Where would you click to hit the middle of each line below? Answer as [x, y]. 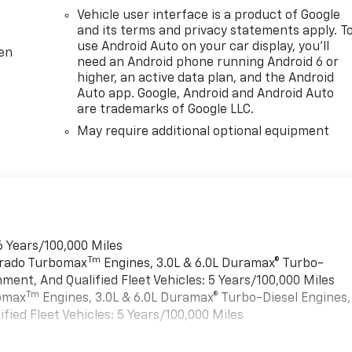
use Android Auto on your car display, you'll [203, 47]
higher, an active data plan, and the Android [206, 78]
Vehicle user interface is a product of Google [209, 15]
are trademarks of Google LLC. [166, 110]
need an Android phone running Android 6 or [208, 62]
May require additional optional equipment [203, 132]
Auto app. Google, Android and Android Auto [206, 94]
